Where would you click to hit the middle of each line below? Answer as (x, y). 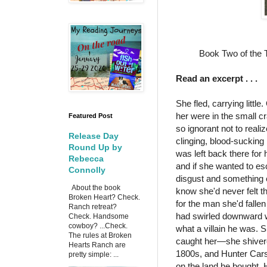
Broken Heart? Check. (104, 197)
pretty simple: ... (94, 254)
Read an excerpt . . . (218, 78)
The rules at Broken (100, 235)
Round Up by (95, 147)
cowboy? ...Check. (98, 226)
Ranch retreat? (93, 207)
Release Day (94, 136)
